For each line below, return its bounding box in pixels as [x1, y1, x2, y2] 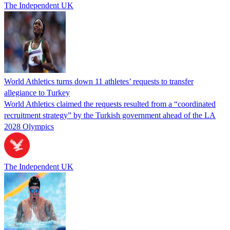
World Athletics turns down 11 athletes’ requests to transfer [4, 76, 194, 86]
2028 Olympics [4, 122, 54, 131]
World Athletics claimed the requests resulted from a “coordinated [4, 99, 216, 108]
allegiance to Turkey [4, 88, 70, 97]
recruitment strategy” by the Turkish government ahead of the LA [4, 110, 216, 120]
